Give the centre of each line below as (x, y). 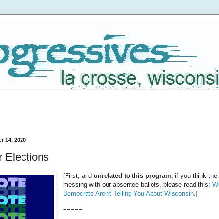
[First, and (79, 175)
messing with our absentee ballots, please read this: (138, 184)
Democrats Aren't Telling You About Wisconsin (129, 193)
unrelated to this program (133, 175)
